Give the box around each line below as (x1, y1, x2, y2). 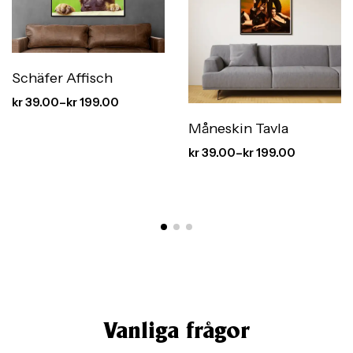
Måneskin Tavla (188, 120, 288, 138)
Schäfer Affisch (12, 69, 113, 87)
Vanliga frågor (104, 321, 249, 343)
